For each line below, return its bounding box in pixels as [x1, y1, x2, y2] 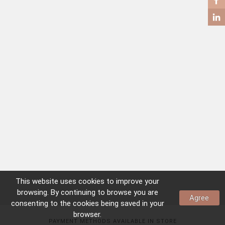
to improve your [104, 177, 159, 186]
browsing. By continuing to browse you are [17, 188, 158, 197]
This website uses [16, 177, 78, 186]
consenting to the [11, 199, 73, 208]
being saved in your [98, 199, 164, 208]
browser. [73, 210, 101, 219]
